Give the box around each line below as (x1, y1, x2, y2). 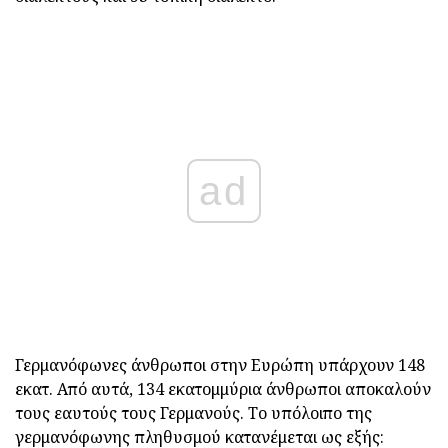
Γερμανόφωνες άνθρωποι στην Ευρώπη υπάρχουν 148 (15, 354, 425, 377)
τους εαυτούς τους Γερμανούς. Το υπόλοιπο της (15, 402, 372, 425)
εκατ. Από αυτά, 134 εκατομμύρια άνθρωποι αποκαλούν (15, 378, 431, 401)
